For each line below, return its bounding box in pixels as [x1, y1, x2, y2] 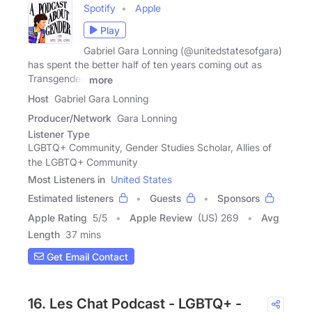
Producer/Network [28, 112, 111, 125]
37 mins [65, 228, 101, 241]
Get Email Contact [44, 250, 128, 263]
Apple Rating [28, 212, 87, 224]
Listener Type [28, 128, 90, 141]
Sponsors [217, 192, 260, 205]
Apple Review [130, 212, 192, 224]
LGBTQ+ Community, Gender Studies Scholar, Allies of [28, 141, 272, 154]
